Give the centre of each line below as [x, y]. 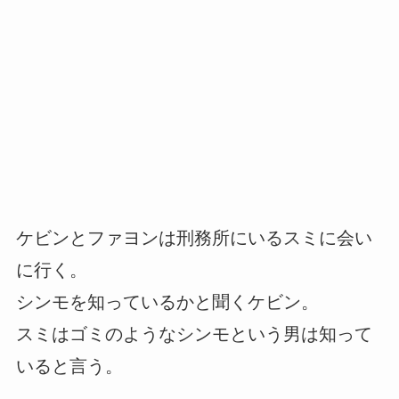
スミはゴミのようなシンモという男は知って [194, 334]
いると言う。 [69, 366]
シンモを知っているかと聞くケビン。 [167, 302]
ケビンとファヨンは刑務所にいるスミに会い [194, 238]
